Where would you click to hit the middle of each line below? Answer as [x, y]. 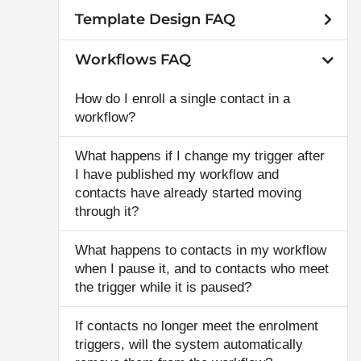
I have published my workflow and [177, 174]
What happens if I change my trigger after [200, 156]
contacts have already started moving [188, 193]
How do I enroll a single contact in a [183, 99]
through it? [107, 212]
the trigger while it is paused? [163, 287]
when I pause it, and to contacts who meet [202, 269]
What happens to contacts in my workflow [201, 250]
